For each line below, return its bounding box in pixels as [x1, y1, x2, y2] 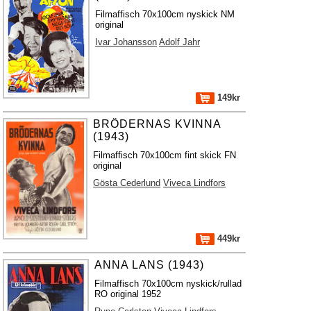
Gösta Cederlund [93, 178, 161, 188]
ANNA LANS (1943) [94, 259, 205, 271]
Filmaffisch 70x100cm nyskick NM [95, 9, 235, 19]
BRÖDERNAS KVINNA [93, 118, 221, 130]
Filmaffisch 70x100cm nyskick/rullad [94, 278, 242, 289]
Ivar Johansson [95, 37, 158, 47]
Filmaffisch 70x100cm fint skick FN [93, 150, 237, 160]
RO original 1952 [94, 289, 162, 299]
